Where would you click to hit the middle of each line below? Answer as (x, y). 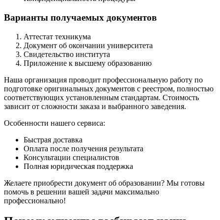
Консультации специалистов (71, 157)
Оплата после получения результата (83, 148)
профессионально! (35, 200)
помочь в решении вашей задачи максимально (82, 192)
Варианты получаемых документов (80, 17)
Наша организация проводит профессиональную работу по (103, 80)
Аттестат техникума (57, 36)
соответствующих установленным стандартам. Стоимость (101, 97)
